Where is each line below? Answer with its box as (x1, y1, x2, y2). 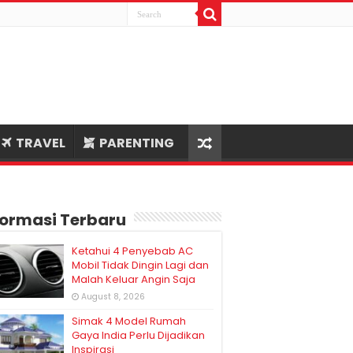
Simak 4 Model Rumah (72, 314, 186, 329)
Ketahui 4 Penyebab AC (72, 243, 193, 258)
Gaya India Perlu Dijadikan (72, 328, 205, 343)
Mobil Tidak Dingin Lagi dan (72, 258, 209, 273)
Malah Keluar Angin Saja (72, 272, 195, 287)
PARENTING (99, 134, 174, 152)
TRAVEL (16, 134, 65, 152)
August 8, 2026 (81, 291, 145, 303)
